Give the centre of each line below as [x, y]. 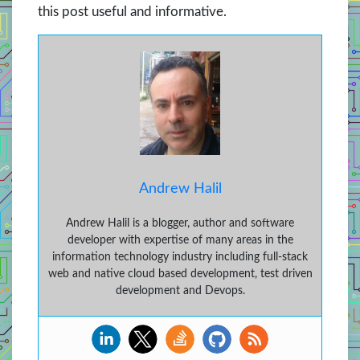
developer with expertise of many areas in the [180, 240]
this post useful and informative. [132, 12]
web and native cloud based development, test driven [180, 274]
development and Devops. [180, 290]
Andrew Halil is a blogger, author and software [180, 223]
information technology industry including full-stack [180, 257]
